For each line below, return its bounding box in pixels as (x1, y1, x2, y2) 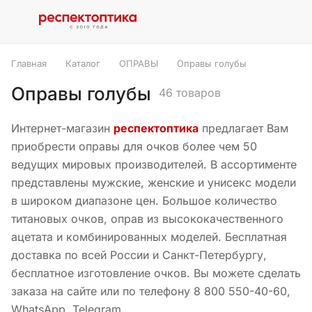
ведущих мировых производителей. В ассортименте (11, 157, 297, 171)
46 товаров (159, 86, 221, 100)
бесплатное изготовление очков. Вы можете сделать (11, 266, 301, 280)
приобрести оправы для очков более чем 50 (11, 139, 257, 153)
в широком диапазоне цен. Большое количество (11, 194, 277, 208)
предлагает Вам (198, 121, 288, 135)
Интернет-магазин (11, 121, 114, 135)
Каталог (65, 58, 100, 69)
